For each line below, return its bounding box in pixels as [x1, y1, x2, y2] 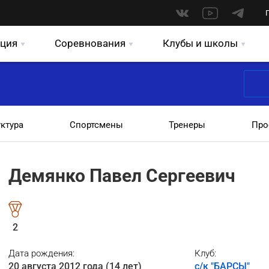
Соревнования [55, 37, 125, 49]
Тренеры [169, 119, 206, 130]
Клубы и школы [163, 37, 238, 49]
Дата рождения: [8, 248, 74, 259]
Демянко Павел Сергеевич [8, 165, 235, 186]
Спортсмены [69, 119, 123, 130]
